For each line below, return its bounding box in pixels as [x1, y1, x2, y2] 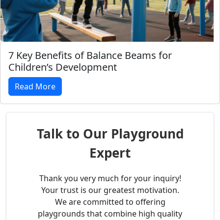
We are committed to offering [55, 196, 165, 208]
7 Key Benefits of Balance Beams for [8, 49, 172, 62]
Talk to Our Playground [36, 125, 184, 143]
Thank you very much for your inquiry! [39, 173, 181, 184]
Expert [89, 144, 131, 162]
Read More [15, 81, 55, 92]
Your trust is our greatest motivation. [41, 185, 179, 196]
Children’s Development [8, 60, 117, 74]
